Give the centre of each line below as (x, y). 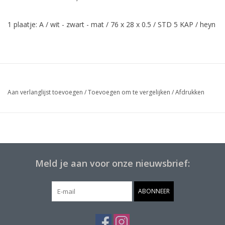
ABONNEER (154, 191)
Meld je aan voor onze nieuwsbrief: (113, 163)
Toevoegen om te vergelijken (130, 92)
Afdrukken (190, 92)
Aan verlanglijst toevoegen (45, 92)
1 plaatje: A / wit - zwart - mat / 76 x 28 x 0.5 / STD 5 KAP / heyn (111, 24)
